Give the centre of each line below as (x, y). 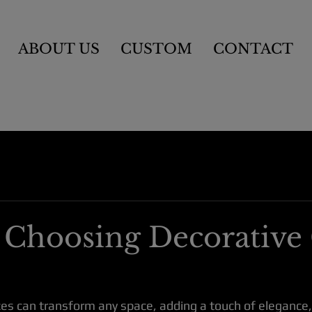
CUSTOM (156, 49)
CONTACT (253, 49)
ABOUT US (59, 49)
